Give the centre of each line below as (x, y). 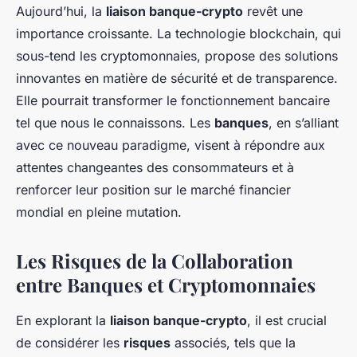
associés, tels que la (233, 343)
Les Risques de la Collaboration (155, 261)
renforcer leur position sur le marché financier (153, 190)
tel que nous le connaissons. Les (115, 123)
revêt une (273, 12)
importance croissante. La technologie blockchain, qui (178, 34)
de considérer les (70, 343)
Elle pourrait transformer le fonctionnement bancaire (173, 101)
